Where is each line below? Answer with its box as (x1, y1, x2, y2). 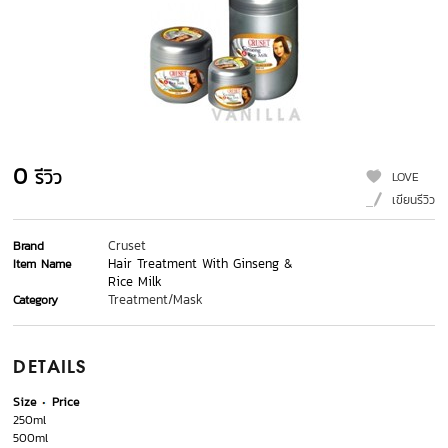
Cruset (108, 236, 147, 256)
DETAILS (13, 359, 87, 378)
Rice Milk (108, 272, 163, 292)
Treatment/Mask (108, 290, 204, 310)
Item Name (13, 255, 72, 274)
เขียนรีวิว (391, 191, 435, 210)
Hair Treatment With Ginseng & (108, 254, 294, 274)
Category (13, 291, 59, 310)
